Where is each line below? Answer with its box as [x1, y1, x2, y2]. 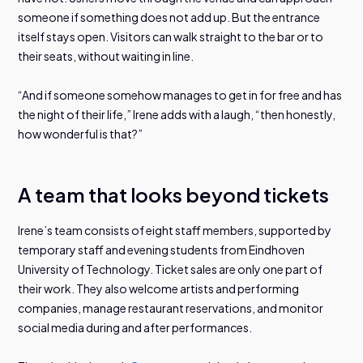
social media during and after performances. [18, 319, 253, 335]
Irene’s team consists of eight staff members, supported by [18, 222, 332, 237]
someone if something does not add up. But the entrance [18, 9, 321, 24]
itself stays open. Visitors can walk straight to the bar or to [18, 28, 324, 44]
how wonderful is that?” [18, 126, 143, 141]
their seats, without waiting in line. [18, 48, 194, 63]
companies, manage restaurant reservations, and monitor [18, 300, 324, 315]
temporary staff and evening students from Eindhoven [18, 241, 305, 257]
